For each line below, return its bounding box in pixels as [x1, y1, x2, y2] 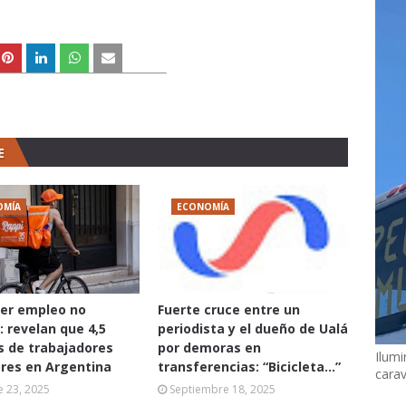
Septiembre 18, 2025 [169, 381, 275, 397]
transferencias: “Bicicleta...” [158, 357, 341, 375]
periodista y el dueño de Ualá [158, 319, 348, 337]
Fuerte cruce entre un [158, 300, 300, 318]
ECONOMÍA [177, 199, 229, 213]
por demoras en [158, 338, 261, 356]
